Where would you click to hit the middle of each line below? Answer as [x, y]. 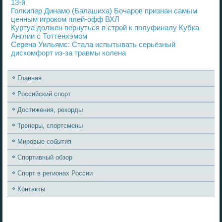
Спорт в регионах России [55, 173]
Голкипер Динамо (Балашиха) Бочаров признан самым [104, 10]
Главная [30, 78]
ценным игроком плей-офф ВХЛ [65, 19]
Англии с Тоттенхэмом [49, 36]
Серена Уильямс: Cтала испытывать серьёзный [93, 44]
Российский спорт [44, 94]
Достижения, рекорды [50, 110]
